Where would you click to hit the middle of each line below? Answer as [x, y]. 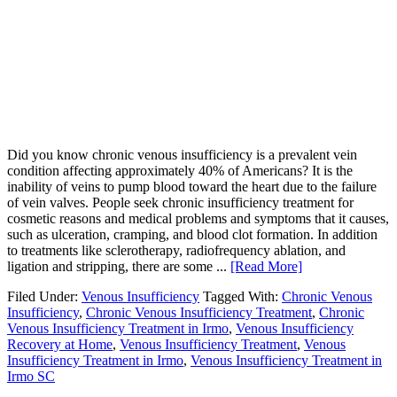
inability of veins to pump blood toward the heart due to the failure [192, 186]
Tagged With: [242, 296]
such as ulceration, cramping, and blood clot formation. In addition [192, 234]
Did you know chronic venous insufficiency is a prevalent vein [182, 154]
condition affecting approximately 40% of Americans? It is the [180, 170]
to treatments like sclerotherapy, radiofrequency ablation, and [176, 250]
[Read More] [266, 266]
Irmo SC [31, 376]
